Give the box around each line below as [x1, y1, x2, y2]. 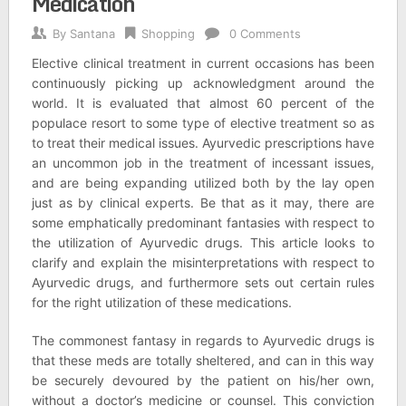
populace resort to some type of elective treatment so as [31, 115, 375, 130]
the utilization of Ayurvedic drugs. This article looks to [31, 235, 375, 250]
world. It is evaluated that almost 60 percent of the [31, 95, 375, 111]
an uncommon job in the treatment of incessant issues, [31, 155, 375, 170]
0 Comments [228, 26, 301, 41]
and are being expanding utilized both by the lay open [31, 175, 375, 190]
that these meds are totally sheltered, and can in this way [31, 353, 375, 368]
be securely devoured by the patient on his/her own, [31, 372, 375, 388]
